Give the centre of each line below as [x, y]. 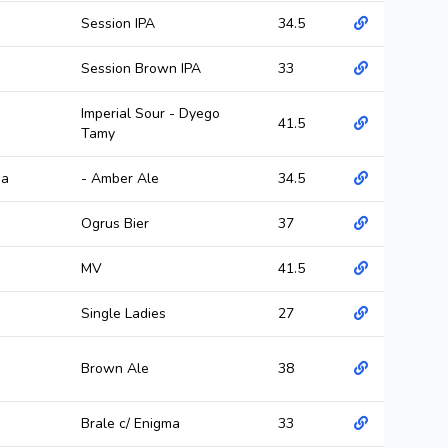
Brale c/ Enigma [130, 423]
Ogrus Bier [115, 223]
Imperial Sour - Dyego [150, 113]
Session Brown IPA [141, 68]
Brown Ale [115, 368]
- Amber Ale [120, 178]
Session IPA [118, 23]
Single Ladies [123, 313]
